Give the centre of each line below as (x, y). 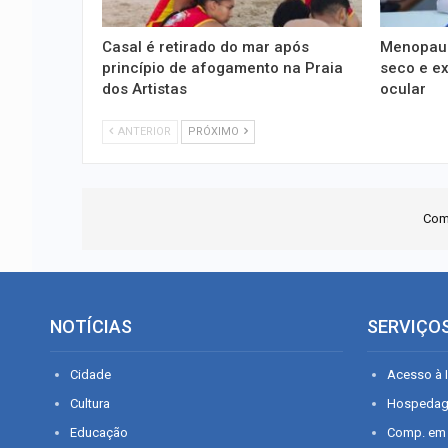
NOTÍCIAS (91, 326)
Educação (99, 432)
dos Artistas (144, 88)
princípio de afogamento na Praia (222, 67)
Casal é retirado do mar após (205, 46)
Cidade (90, 374)
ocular (402, 88)
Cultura (90, 403)
